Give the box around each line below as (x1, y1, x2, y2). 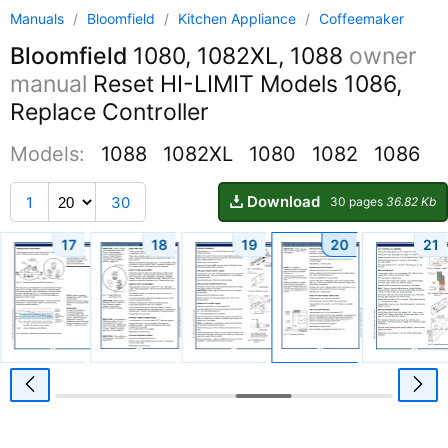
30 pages (330, 194, 386, 210)
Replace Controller (10, 98, 209, 127)
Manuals (10, 10, 64, 27)
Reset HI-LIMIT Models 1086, (87, 70, 402, 99)
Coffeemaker (319, 10, 404, 27)
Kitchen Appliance (178, 10, 300, 27)
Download (247, 192, 320, 212)
